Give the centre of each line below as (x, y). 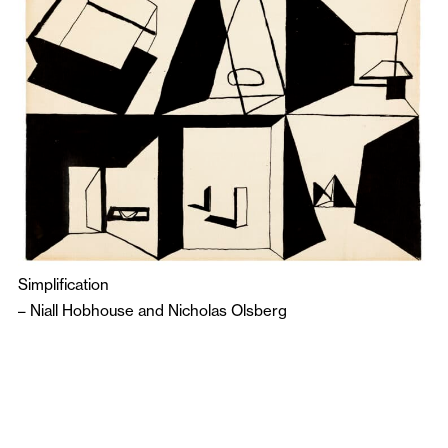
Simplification (63, 284)
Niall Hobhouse (82, 310)
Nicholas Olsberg (227, 310)
